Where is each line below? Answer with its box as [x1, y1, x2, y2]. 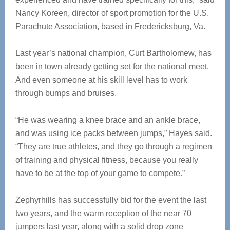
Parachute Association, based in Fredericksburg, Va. [15, 22, 205, 31]
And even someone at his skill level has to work [15, 75, 187, 84]
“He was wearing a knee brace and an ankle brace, [15, 116, 200, 124]
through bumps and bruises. [15, 89, 117, 98]
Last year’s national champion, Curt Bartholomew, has [15, 49, 212, 57]
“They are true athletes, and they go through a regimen [15, 142, 212, 151]
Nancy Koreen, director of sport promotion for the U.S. [15, 9, 209, 17]
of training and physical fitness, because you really [15, 156, 198, 164]
